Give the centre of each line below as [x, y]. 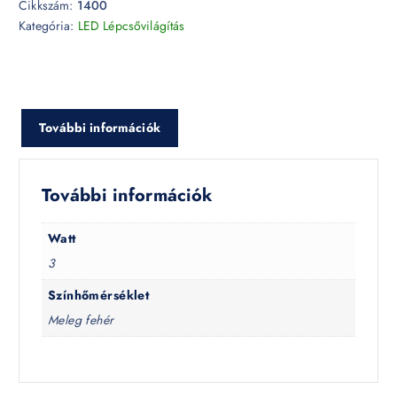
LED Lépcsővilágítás [131, 26]
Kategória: [48, 26]
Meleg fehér [81, 320]
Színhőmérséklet [98, 296]
